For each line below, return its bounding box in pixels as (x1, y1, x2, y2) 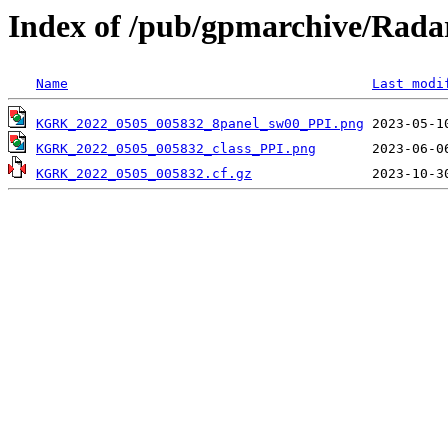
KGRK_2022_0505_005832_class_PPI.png (36, 141, 316, 157)
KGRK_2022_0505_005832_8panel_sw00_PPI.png (36, 116, 364, 132)
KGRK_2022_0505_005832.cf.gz (36, 166, 252, 182)
